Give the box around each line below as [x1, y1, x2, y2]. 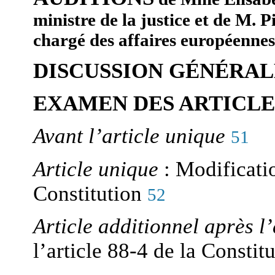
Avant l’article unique [33, 124, 225, 149]
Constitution [33, 181, 147, 206]
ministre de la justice [33, 10, 190, 30]
